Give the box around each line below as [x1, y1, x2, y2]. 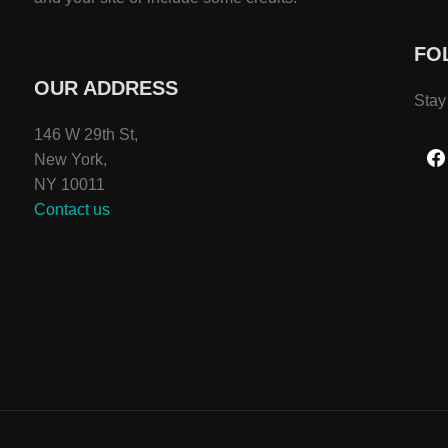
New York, [34, 151, 107, 168]
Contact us [34, 201, 110, 218]
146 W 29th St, [34, 126, 138, 143]
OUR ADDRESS [34, 77, 178, 99]
